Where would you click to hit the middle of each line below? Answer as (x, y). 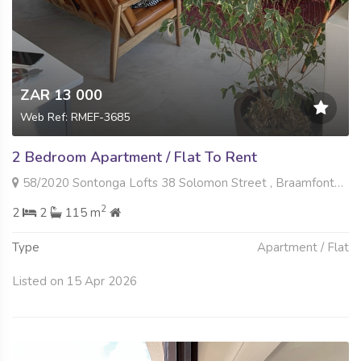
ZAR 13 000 (61, 95)
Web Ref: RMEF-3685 (75, 118)
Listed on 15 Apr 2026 (75, 282)
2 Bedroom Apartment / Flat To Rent (135, 158)
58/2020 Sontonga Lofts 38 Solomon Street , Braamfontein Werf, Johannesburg (177, 183)
